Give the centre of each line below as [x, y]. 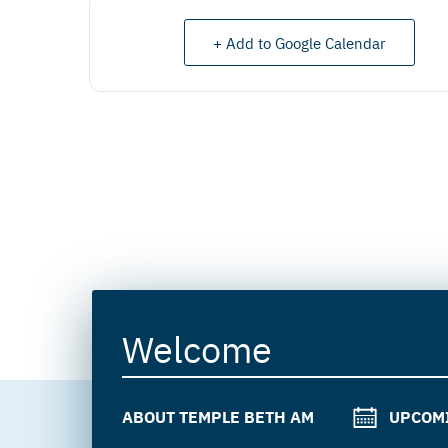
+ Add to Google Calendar [299, 42]
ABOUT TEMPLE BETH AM [218, 416]
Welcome [197, 348]
